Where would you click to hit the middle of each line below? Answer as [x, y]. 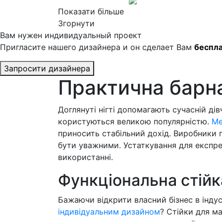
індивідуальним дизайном [109, 212]
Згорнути [76, 24]
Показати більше [91, 12]
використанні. [85, 157]
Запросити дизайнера [47, 69]
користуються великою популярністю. [135, 122]
